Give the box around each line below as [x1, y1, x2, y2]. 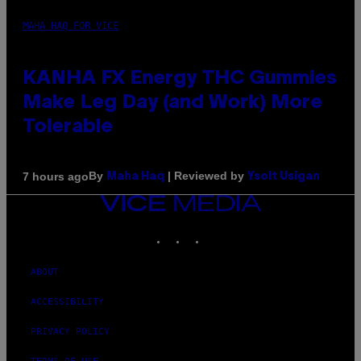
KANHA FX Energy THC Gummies [23, 70, 337, 89]
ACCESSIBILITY [31, 297, 104, 308]
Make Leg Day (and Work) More [23, 94, 322, 113]
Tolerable [23, 118, 113, 137]
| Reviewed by [164, 169, 247, 183]
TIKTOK [205, 226, 239, 237]
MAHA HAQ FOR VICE [23, 20, 118, 32]
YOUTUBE [225, 226, 264, 237]
